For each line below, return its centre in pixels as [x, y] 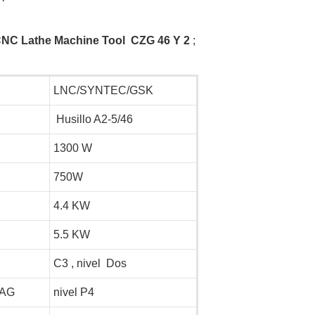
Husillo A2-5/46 [93, 119]
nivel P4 [73, 292]
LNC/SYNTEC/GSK [103, 90]
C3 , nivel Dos [90, 263]
